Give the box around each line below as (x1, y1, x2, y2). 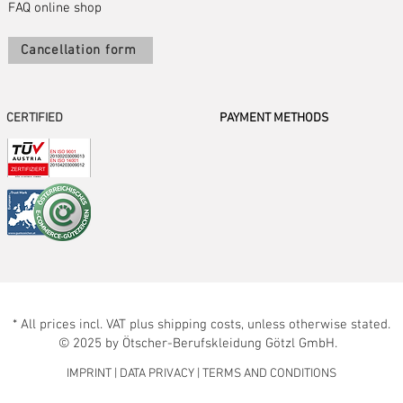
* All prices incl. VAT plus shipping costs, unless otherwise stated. (12, 316, 390, 333)
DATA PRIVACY (119, 365, 194, 381)
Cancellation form (21, 41, 137, 58)
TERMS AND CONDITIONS (201, 365, 336, 381)
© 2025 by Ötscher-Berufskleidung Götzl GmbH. (58, 335, 345, 352)
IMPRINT (66, 365, 114, 381)
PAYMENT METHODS (219, 110, 328, 126)
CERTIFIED (6, 110, 63, 126)
